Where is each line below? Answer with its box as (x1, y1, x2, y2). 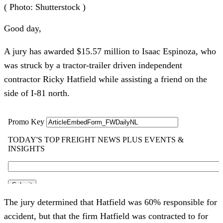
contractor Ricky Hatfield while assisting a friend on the (4, 74, 207, 84)
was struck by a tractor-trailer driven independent (4, 60, 182, 70)
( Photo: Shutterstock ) (4, 1, 86, 12)
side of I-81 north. (4, 88, 70, 98)
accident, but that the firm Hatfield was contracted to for (4, 211, 208, 221)
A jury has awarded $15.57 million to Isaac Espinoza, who (4, 46, 216, 56)
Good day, (4, 23, 41, 33)
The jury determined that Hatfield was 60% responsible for (4, 197, 217, 207)
